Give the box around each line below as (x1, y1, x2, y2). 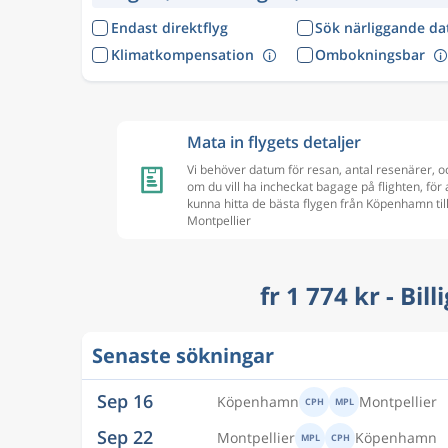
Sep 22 (97, 417, 153, 442)
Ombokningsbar (315, 44, 425, 64)
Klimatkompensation (110, 44, 254, 64)
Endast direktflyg (110, 18, 228, 37)
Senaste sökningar (92, 342, 274, 369)
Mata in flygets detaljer (187, 131, 361, 153)
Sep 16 (97, 381, 153, 406)
